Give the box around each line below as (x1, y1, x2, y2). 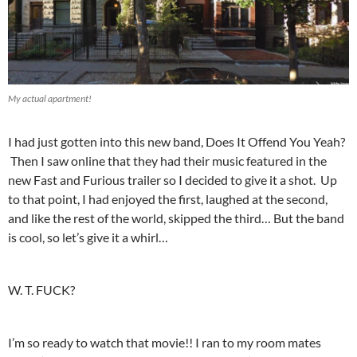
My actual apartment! (8, 92, 92, 104)
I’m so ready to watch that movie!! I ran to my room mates (8, 334, 321, 350)
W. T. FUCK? (8, 281, 75, 297)
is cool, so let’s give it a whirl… (8, 229, 168, 245)
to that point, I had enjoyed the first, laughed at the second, (8, 190, 328, 206)
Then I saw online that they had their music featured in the (8, 152, 327, 168)
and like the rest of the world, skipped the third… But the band (8, 210, 344, 226)
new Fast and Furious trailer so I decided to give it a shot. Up (8, 171, 337, 187)
